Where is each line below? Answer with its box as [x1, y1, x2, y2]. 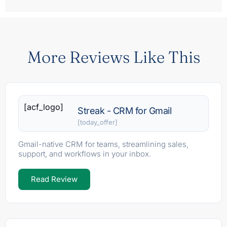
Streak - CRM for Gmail [78, 105, 172, 117]
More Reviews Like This [27, 47, 200, 67]
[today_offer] [78, 118, 118, 127]
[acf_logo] [24, 102, 63, 112]
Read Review [31, 174, 78, 184]
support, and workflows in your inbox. [18, 149, 151, 159]
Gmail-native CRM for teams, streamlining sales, [18, 139, 188, 149]
